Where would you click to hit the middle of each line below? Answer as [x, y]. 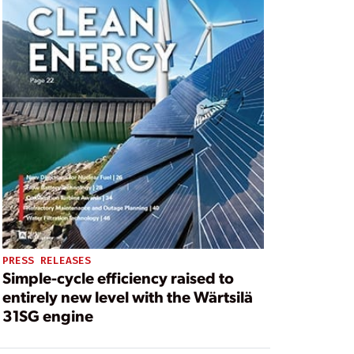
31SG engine [47, 316]
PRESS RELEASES [46, 261]
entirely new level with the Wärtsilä [127, 297]
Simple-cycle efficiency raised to [118, 278]
